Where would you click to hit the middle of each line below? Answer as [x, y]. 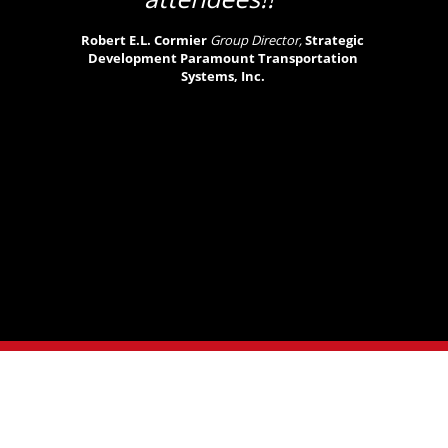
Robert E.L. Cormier [144, 39]
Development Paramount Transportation [222, 57]
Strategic [335, 39]
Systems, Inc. [222, 75]
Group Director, [256, 39]
